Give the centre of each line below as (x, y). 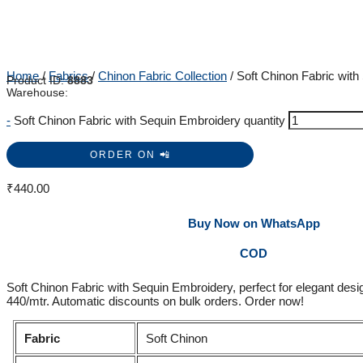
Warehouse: (37, 93)
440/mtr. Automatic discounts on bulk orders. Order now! (155, 301)
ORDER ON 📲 (130, 155)
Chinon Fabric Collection (162, 76)
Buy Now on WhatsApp (254, 224)
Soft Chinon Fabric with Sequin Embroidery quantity (149, 121)
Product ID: (37, 81)
